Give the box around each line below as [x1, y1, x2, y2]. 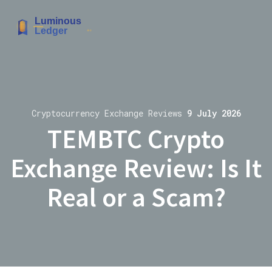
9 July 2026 [186, 107, 241, 119]
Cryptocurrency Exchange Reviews [31, 107, 187, 119]
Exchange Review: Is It [10, 151, 262, 185]
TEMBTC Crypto [47, 122, 225, 156]
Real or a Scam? [46, 180, 226, 214]
